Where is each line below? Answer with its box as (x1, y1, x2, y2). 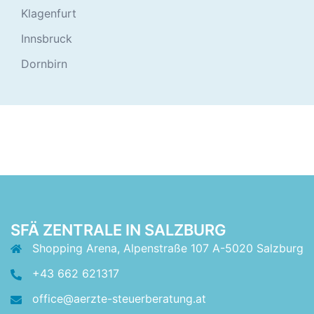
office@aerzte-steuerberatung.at (32, 292, 206, 306)
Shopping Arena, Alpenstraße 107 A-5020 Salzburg (32, 241, 303, 256)
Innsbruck (21, 32, 72, 46)
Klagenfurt (21, 6, 76, 21)
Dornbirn (21, 57, 67, 71)
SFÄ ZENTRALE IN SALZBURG (11, 221, 226, 240)
